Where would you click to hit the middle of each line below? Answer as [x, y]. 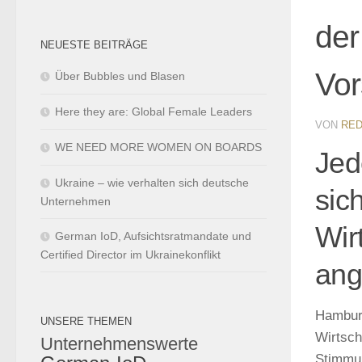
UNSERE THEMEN [86, 321]
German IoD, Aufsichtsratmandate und [153, 236]
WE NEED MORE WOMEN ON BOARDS [158, 147]
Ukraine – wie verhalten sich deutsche [152, 182]
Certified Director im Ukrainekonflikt [130, 254]
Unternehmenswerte [119, 343]
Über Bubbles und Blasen [120, 76]
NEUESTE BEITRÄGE [94, 44]
